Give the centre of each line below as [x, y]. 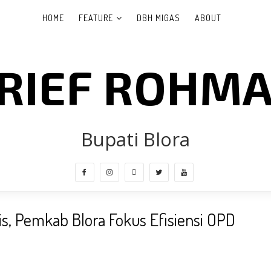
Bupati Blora [135, 139]
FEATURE [96, 18]
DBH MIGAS [158, 18]
